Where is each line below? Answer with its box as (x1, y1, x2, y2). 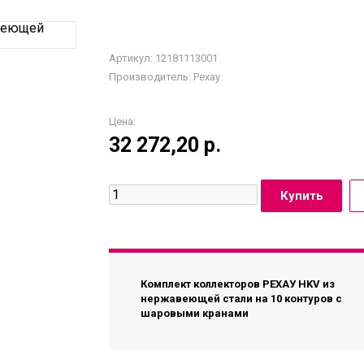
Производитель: (109, 71, 191, 84)
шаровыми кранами (141, 307, 249, 320)
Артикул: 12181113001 (109, 52, 218, 65)
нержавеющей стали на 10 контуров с (141, 292, 342, 305)
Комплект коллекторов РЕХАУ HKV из (141, 278, 335, 291)
